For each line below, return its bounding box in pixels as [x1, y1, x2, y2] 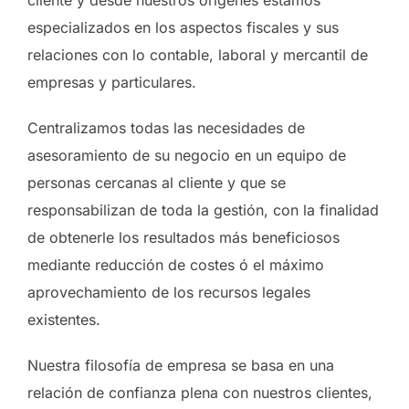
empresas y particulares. [27, 73, 196, 91]
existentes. [27, 310, 100, 329]
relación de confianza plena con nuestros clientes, [27, 383, 372, 402]
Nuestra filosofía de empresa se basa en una [27, 356, 334, 374]
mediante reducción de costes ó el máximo [27, 256, 324, 274]
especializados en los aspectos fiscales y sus [27, 18, 339, 37]
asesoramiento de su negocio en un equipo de [27, 146, 346, 164]
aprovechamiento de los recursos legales [27, 283, 310, 301]
